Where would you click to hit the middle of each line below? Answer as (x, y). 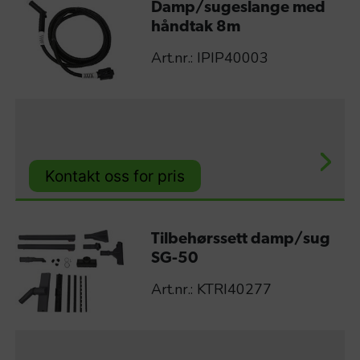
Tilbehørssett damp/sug (240, 240)
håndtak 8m (195, 27)
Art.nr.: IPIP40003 (209, 57)
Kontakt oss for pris (115, 176)
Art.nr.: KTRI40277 (211, 290)
